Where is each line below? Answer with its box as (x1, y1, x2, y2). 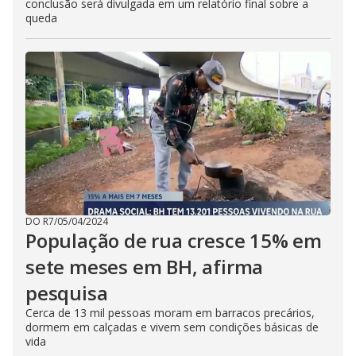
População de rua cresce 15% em (25, 227, 322, 253)
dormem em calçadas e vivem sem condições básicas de (25, 319, 319, 335)
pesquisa (25, 280, 108, 306)
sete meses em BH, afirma (25, 253, 264, 280)
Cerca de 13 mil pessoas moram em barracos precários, (25, 305, 315, 320)
